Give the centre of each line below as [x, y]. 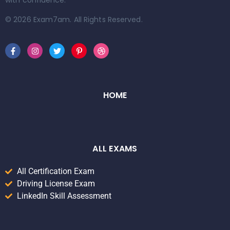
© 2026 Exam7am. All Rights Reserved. [74, 19]
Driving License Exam [56, 184]
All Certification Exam [55, 171]
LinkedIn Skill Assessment [64, 196]
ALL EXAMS [115, 149]
